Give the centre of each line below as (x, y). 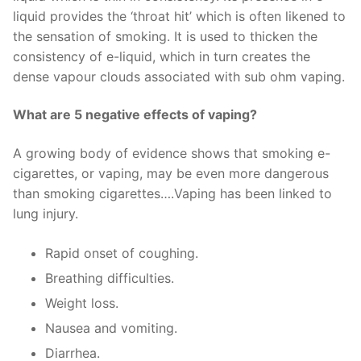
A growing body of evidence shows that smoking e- (172, 154)
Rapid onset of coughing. (122, 253)
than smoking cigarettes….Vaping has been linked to (172, 194)
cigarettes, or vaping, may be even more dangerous (171, 174)
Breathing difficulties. (110, 278)
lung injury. (46, 214)
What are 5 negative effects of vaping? (135, 115)
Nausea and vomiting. (111, 328)
